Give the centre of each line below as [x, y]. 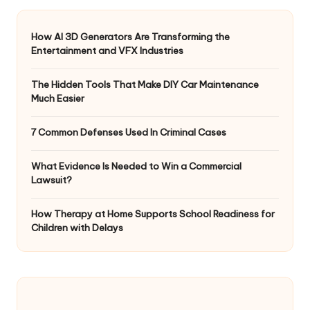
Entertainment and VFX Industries [107, 50]
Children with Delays [77, 227]
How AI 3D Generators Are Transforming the [130, 36]
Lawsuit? [52, 180]
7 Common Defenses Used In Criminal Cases [129, 132]
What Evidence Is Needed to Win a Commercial [136, 166]
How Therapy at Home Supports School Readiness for [153, 213]
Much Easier [58, 98]
